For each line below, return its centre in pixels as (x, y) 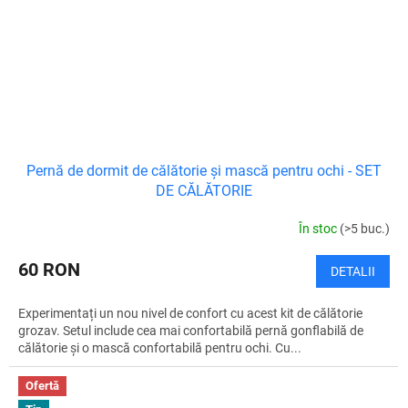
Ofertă (42, 386)
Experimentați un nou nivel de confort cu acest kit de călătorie (190, 314)
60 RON (49, 270)
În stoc (319, 228)
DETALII (353, 272)
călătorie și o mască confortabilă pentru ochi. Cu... (160, 348)
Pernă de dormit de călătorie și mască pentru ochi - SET (204, 171)
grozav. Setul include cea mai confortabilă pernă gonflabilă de (191, 331)
